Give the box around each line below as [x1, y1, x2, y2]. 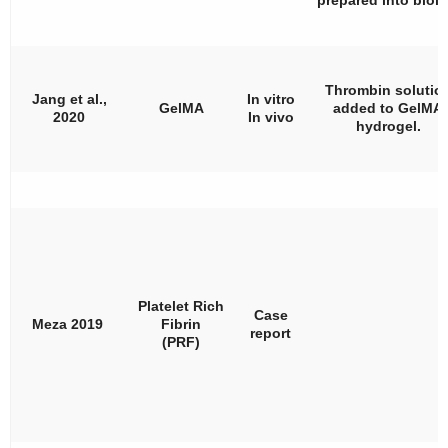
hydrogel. [355, 117, 421, 134]
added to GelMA [333, 99, 443, 116]
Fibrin [161, 315, 201, 332]
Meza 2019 [31, 315, 107, 332]
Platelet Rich [138, 297, 224, 314]
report [250, 324, 291, 341]
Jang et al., [31, 90, 107, 107]
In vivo [247, 108, 294, 125]
